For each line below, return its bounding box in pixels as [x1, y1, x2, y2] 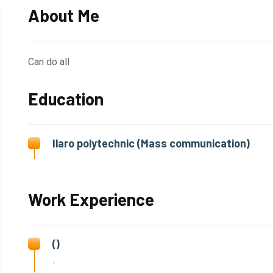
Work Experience [28, 189, 154, 210]
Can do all [28, 56, 69, 68]
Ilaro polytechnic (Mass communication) [52, 136, 250, 151]
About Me [28, 5, 99, 26]
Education [28, 88, 104, 110]
